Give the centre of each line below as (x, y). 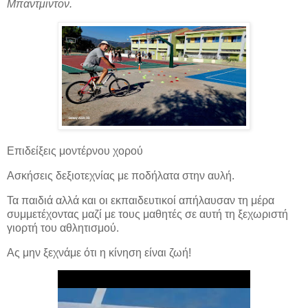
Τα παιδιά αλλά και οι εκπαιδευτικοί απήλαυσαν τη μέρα (141, 200)
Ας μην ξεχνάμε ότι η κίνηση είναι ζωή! (99, 252)
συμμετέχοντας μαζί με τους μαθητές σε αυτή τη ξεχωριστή (147, 214)
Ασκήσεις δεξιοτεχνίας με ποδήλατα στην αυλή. (121, 175)
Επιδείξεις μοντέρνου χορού (75, 151)
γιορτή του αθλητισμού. (63, 228)
